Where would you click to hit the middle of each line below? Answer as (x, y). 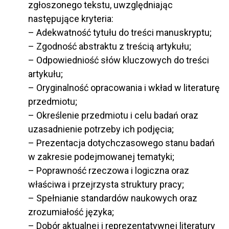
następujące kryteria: (71, 19)
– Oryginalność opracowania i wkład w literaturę (124, 88)
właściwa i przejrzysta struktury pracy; (106, 185)
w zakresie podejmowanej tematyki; (101, 157)
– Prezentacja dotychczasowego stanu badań (121, 143)
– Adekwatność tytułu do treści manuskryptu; (120, 33)
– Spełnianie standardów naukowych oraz (113, 198)
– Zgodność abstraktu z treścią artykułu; (110, 47)
